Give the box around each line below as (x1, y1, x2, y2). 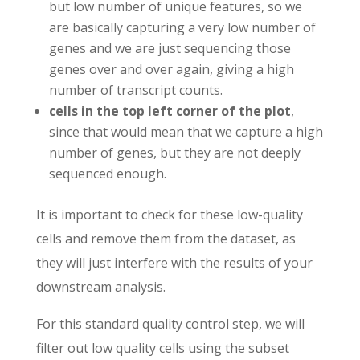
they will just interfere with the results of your (35, 254, 313, 272)
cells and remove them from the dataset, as (35, 230, 296, 248)
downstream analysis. (35, 278, 166, 297)
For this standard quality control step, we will (35, 315, 305, 333)
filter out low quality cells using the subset (35, 339, 289, 358)
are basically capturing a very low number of (48, 18, 316, 37)
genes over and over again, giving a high (48, 60, 294, 79)
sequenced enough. (48, 165, 166, 183)
